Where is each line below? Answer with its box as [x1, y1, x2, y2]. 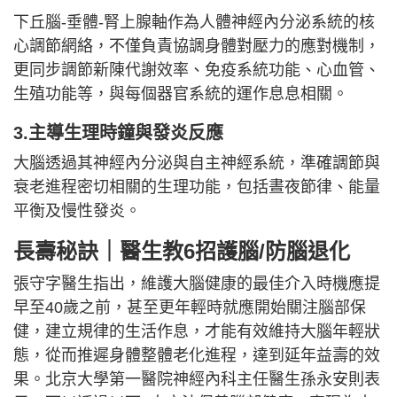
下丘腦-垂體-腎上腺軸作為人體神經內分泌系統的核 [13, 12, 375, 31]
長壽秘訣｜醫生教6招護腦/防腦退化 [13, 238, 350, 263]
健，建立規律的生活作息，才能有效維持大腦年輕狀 [13, 322, 380, 340]
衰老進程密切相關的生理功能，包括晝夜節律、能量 [13, 177, 380, 196]
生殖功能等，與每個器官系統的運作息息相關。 [13, 84, 348, 103]
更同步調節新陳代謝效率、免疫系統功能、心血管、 [13, 60, 380, 79]
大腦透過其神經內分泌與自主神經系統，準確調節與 [13, 153, 380, 172]
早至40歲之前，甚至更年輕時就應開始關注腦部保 [13, 298, 366, 316]
